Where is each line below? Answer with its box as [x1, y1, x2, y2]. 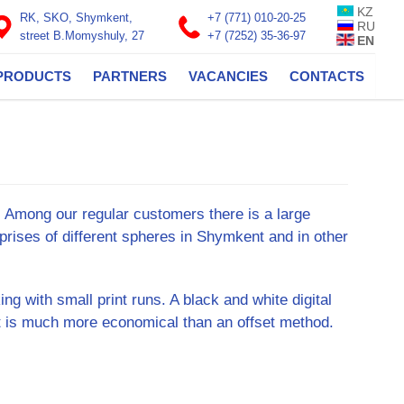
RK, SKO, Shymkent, [20, 11, 133, 24]
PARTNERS [93, 69, 167, 84]
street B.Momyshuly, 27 [20, 29, 144, 42]
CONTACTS [289, 69, 364, 84]
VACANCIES [188, 69, 268, 84]
